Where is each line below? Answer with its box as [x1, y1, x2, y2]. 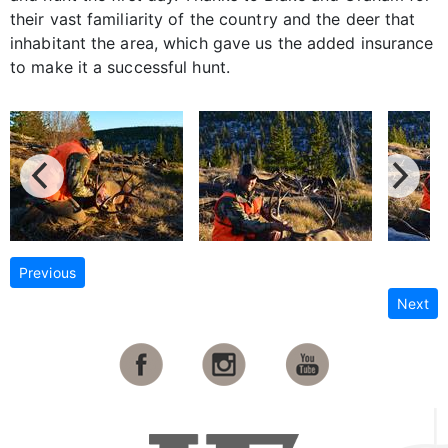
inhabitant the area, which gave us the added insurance [10, 32, 434, 53]
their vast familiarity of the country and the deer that [10, 8, 416, 29]
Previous [19, 263, 76, 281]
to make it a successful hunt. [10, 56, 230, 77]
